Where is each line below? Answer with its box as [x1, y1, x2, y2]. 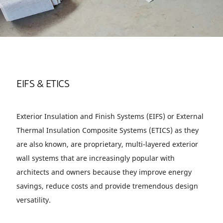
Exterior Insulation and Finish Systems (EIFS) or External [16, 111, 204, 121]
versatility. [16, 195, 51, 205]
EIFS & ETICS [16, 80, 69, 90]
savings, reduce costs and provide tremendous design [16, 181, 198, 191]
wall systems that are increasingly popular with [16, 153, 175, 163]
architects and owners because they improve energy [16, 167, 192, 177]
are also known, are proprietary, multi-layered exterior [16, 139, 198, 149]
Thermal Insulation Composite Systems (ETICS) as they [16, 125, 199, 135]
